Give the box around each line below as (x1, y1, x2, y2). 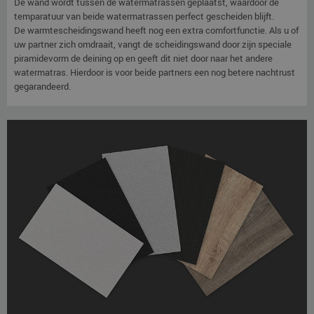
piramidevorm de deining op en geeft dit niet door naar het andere (14, 52, 273, 65)
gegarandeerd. (14, 80, 71, 93)
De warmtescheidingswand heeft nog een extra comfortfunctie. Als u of (14, 24, 299, 37)
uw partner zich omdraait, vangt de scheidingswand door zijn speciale (14, 38, 292, 51)
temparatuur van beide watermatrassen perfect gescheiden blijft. (14, 10, 274, 23)
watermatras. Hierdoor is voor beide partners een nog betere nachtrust (14, 66, 295, 79)
